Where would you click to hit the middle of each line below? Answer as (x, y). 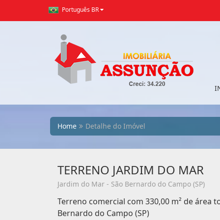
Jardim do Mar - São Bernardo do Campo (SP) (131, 184)
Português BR (80, 10)
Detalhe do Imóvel (115, 126)
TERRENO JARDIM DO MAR (131, 170)
